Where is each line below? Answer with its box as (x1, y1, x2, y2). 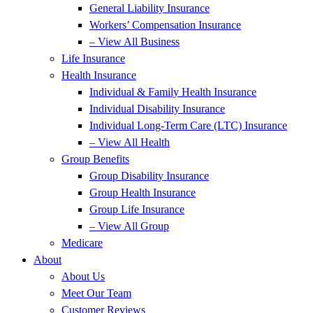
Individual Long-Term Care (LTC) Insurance (89, 119, 287, 131)
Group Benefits (61, 153, 129, 165)
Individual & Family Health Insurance (89, 86, 256, 98)
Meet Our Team (61, 287, 131, 299)
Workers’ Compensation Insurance (89, 19, 241, 31)
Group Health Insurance (89, 187, 196, 198)
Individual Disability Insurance (89, 103, 225, 115)
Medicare (61, 237, 103, 249)
